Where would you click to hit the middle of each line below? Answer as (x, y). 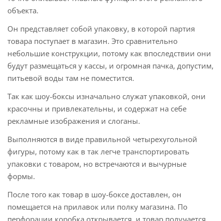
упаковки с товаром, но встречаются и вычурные (97, 164)
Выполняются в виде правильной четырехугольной (102, 139)
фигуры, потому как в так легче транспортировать (98, 152)
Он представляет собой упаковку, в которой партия (101, 29)
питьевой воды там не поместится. (71, 78)
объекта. (23, 11)
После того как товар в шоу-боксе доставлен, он (94, 195)
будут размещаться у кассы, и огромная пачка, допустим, (110, 66)
